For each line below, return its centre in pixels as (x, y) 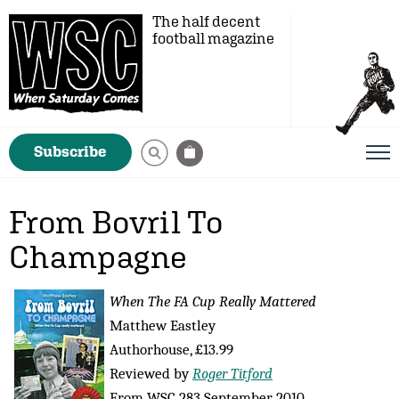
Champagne (98, 256)
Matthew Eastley (163, 325)
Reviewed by (151, 373)
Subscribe (70, 151)
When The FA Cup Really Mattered (213, 301)
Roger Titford (232, 373)
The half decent (206, 21)
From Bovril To (116, 222)
